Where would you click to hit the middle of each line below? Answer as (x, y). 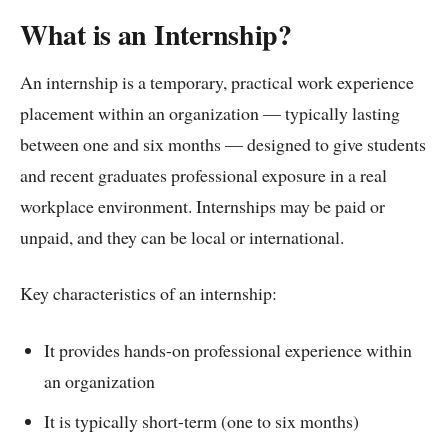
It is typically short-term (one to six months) (201, 421)
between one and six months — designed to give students (223, 143)
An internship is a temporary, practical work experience (217, 81)
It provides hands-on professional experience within (228, 349)
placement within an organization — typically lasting (210, 112)
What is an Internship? (156, 35)
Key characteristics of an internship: (148, 293)
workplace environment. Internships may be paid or (202, 205)
